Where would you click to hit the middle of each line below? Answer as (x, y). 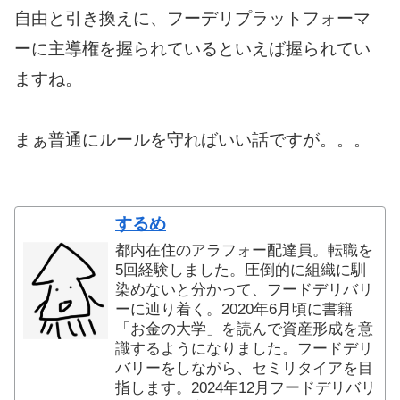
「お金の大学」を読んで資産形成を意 (245, 329)
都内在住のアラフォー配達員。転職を (245, 251)
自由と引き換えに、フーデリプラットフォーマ (192, 19)
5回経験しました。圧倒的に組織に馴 (241, 271)
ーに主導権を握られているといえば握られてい (192, 49)
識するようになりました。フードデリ (245, 349)
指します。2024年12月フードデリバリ (246, 388)
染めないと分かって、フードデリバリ (245, 290)
